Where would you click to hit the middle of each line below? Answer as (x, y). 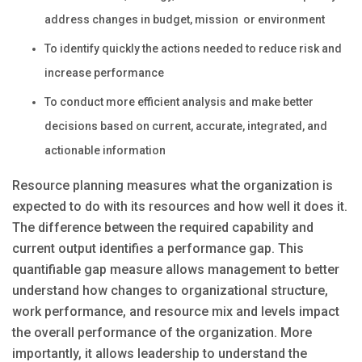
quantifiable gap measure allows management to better (176, 270)
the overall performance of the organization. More (162, 333)
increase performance (104, 73)
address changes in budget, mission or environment (185, 20)
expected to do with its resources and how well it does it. (180, 207)
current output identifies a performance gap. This (158, 249)
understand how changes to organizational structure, (170, 291)
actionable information (105, 151)
